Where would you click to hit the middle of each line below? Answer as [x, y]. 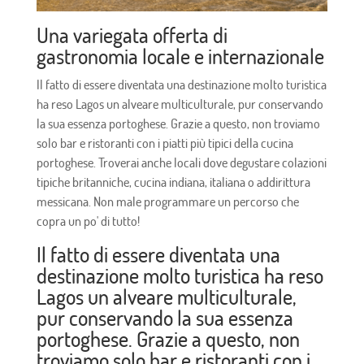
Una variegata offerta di [132, 35]
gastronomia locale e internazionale [180, 56]
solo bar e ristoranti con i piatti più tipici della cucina [165, 143]
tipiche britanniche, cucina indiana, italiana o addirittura [173, 182]
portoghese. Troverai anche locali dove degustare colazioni [181, 163]
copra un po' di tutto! [88, 221]
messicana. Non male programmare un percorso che [167, 202]
